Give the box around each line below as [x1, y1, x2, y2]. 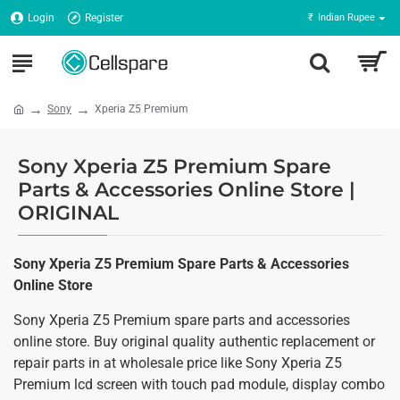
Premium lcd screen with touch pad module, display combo [13, 376, 385, 393]
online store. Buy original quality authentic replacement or [13, 333, 375, 350]
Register [85, 12, 123, 24]
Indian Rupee [318, 12, 375, 23]
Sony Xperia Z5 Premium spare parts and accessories [13, 312, 350, 329]
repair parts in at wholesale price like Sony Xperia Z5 [13, 354, 342, 371]
